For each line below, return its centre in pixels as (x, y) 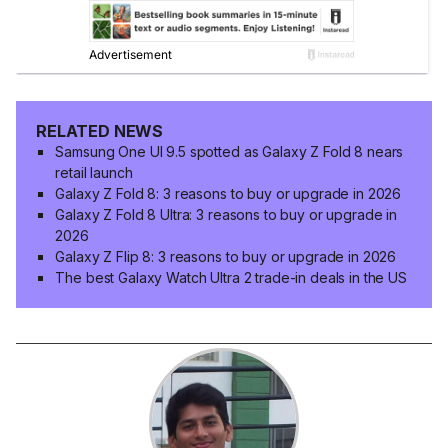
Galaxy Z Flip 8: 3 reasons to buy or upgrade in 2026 (226, 257)
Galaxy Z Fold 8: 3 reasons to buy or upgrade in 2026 (228, 194)
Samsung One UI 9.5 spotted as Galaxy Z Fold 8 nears (229, 152)
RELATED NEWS (100, 131)
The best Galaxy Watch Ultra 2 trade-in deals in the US (231, 278)
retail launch (94, 173)
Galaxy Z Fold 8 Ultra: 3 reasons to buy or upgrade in (226, 215)
